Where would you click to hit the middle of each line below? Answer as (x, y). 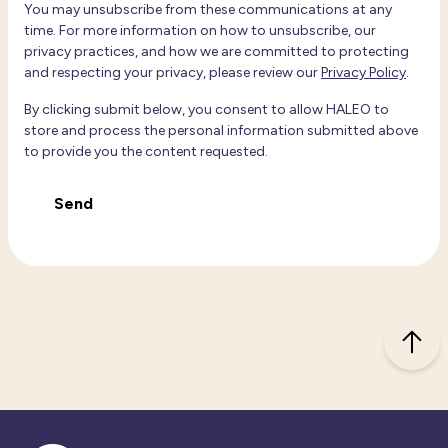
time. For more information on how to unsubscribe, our (200, 30)
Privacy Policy (363, 72)
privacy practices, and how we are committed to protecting (216, 51)
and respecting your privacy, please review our (172, 72)
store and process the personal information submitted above (221, 130)
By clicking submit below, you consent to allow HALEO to (206, 109)
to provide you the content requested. (146, 151)
